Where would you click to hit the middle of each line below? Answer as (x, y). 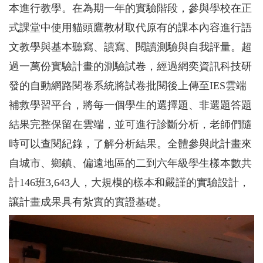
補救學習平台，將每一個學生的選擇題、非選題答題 (130, 105)
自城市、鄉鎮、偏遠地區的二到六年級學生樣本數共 (130, 163)
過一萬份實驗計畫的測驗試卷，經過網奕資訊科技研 (130, 66)
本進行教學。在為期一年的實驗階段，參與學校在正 (130, 8)
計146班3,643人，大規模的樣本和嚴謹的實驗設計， (129, 182)
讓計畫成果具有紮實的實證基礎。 (88, 202)
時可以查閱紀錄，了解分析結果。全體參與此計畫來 (130, 144)
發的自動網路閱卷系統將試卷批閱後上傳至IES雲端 (128, 85)
